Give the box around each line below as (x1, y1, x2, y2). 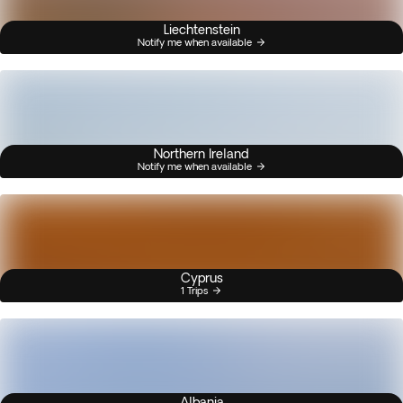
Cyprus (180, 271, 223, 285)
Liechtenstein (163, 22, 240, 37)
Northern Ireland (154, 147, 249, 161)
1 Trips (181, 284, 208, 296)
